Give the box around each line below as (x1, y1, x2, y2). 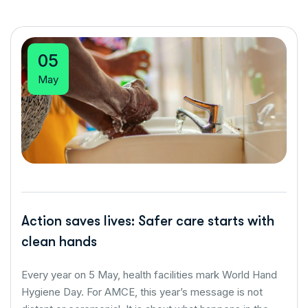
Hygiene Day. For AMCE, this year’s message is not (21, 285, 263, 298)
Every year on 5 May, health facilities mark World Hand (21, 267, 277, 281)
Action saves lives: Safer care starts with (21, 212, 274, 229)
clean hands (21, 233, 97, 250)
